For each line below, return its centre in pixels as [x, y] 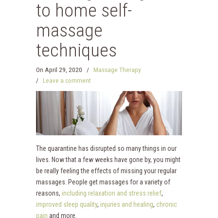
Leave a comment [67, 81]
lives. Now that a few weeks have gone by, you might [108, 160]
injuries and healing [127, 204]
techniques [76, 50]
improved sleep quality [67, 204]
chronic [167, 204]
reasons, [48, 193]
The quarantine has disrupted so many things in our [106, 148]
